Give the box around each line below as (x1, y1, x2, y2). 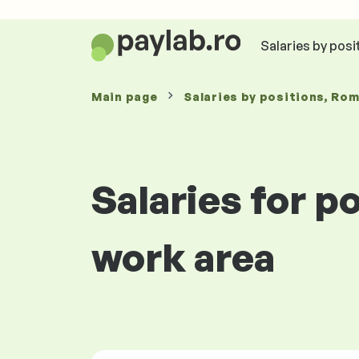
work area (91, 233, 275, 281)
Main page (91, 90, 158, 103)
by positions (240, 90, 325, 103)
